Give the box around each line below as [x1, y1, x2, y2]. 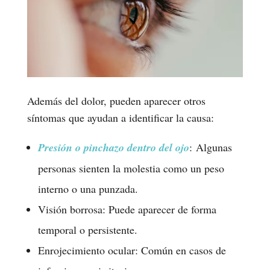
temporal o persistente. [37, 222, 137, 237]
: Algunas [189, 139, 232, 154]
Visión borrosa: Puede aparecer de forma [37, 201, 216, 216]
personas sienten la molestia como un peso [37, 160, 224, 175]
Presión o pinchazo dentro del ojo [37, 139, 189, 155]
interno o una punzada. [37, 181, 138, 196]
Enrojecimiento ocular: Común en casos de [37, 242, 226, 257]
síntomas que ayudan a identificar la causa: [27, 110, 214, 125]
